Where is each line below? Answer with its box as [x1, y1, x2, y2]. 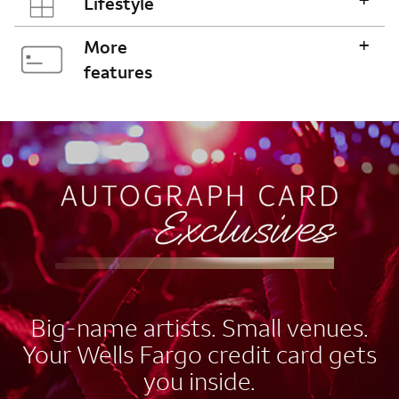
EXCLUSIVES [13, 154, 168, 188]
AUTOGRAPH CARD [13, 117, 265, 154]
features [84, 60, 152, 83]
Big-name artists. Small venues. [30, 311, 369, 343]
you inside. [143, 364, 256, 396]
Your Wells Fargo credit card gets [22, 338, 377, 370]
